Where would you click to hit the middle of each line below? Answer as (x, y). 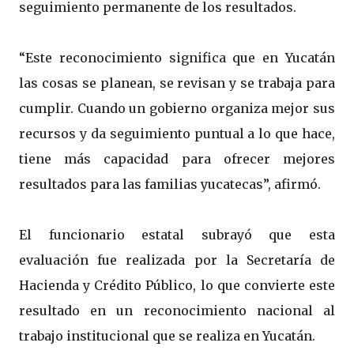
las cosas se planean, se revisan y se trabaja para (177, 83)
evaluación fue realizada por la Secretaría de (177, 260)
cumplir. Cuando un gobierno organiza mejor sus (177, 109)
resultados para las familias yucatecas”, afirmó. (170, 185)
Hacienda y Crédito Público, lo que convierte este (177, 286)
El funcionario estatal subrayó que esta (177, 235)
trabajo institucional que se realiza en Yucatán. (167, 336)
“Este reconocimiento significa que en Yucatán (177, 58)
